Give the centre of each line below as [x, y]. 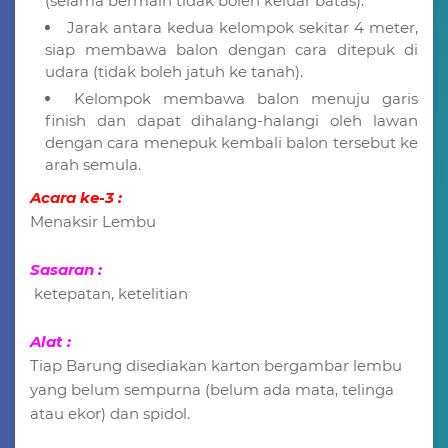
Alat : [52, 341]
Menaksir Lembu [93, 221]
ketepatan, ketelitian [109, 293]
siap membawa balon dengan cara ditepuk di [231, 49]
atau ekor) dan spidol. [110, 413]
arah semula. [93, 164]
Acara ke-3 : [76, 197]
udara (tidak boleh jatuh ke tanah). [174, 71]
